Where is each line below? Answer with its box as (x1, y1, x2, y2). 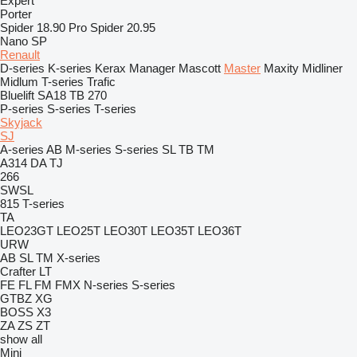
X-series (57, 251, 100, 265)
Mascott (178, 61, 221, 75)
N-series (84, 278, 128, 292)
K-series (48, 61, 92, 75)
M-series (65, 143, 112, 156)
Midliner (302, 61, 343, 75)
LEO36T (198, 224, 241, 237)
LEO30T (104, 224, 147, 237)
